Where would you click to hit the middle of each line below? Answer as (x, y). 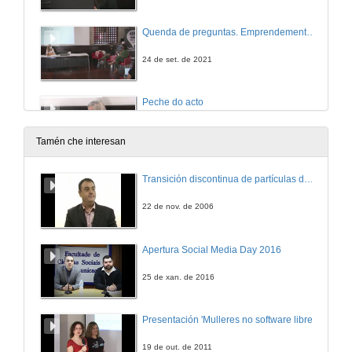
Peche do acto (173, 103)
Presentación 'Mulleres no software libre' (228, 320)
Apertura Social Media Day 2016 (212, 249)
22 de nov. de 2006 (178, 207)
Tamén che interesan (81, 142)
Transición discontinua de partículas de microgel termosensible (309, 180)
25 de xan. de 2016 (178, 277)
